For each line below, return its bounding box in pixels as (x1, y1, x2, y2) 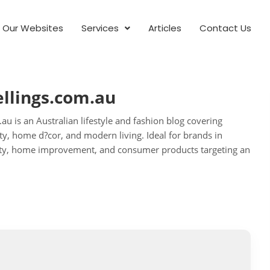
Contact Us (199, 22, 251, 34)
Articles (148, 22, 181, 34)
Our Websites (2, 22, 63, 34)
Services (81, 22, 119, 34)
